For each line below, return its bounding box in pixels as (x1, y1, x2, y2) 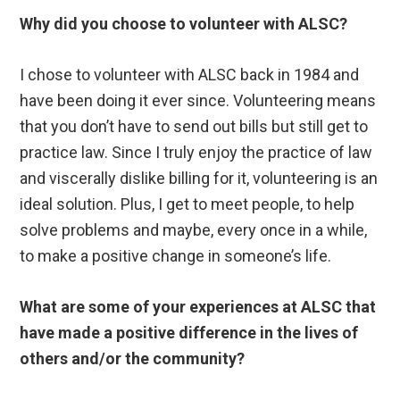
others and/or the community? (20, 349, 246, 369)
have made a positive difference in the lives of (20, 323, 359, 343)
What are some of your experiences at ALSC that (20, 297, 377, 317)
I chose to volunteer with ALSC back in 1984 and (20, 65, 360, 85)
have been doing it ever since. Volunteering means (20, 91, 377, 111)
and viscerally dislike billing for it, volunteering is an (20, 169, 379, 188)
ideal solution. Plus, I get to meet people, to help (20, 195, 355, 214)
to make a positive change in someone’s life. (20, 246, 332, 266)
